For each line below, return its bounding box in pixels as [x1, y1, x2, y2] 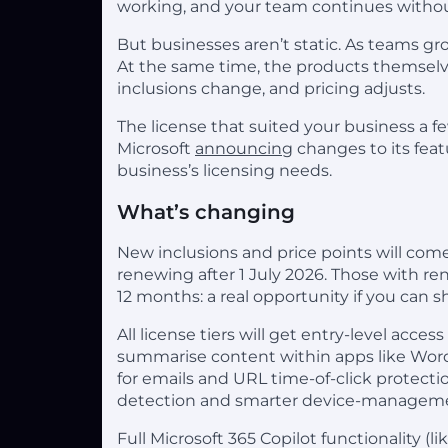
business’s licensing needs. [117, 160, 332, 180]
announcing [195, 138, 293, 158]
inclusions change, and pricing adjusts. [117, 78, 425, 98]
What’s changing [117, 199, 295, 224]
